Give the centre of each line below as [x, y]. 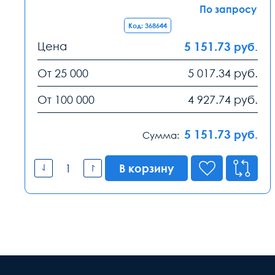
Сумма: [161, 135]
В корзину [147, 168]
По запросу [228, 9]
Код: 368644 [148, 25]
